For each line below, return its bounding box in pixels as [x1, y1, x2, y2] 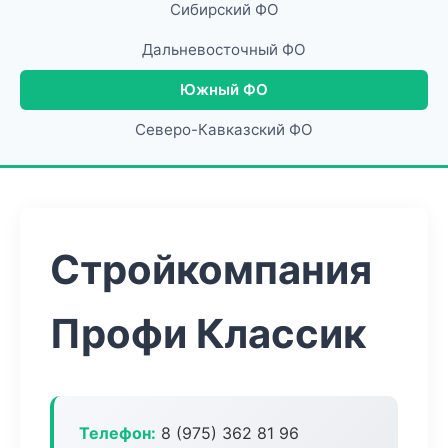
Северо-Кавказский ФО [135, 120, 313, 139]
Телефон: [79, 423, 156, 443]
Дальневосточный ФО [142, 40, 306, 59]
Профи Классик [50, 309, 366, 358]
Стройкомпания [50, 245, 372, 294]
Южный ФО [180, 80, 268, 99]
